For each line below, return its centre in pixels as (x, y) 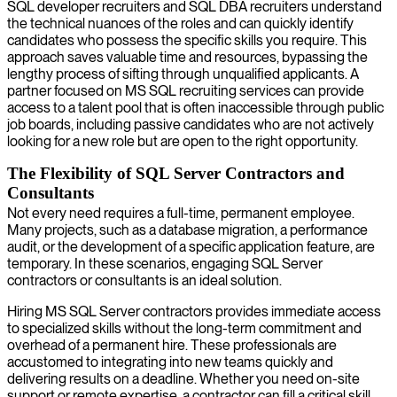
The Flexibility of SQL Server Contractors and (176, 173)
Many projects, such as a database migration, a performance (187, 230)
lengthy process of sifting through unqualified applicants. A (183, 74)
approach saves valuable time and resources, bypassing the (187, 57)
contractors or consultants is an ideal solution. (144, 280)
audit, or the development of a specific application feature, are (191, 246)
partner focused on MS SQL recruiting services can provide (186, 90)
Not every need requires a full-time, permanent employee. (181, 213)
